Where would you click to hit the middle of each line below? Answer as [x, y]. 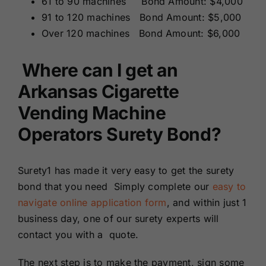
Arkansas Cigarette [98, 92]
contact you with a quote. [78, 235]
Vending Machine [92, 113]
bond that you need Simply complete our [115, 187]
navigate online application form [92, 203]
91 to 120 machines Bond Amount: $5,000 [141, 18]
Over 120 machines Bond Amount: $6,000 [141, 34]
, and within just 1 [207, 203]
